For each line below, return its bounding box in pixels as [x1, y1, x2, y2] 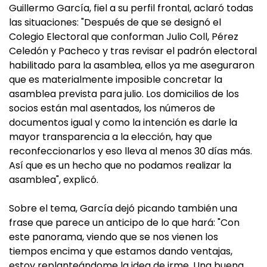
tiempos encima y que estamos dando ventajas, [9, 244, 232, 258]
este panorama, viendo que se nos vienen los [9, 230, 218, 244]
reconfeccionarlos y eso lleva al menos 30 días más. [9, 144, 252, 158]
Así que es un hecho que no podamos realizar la [9, 159, 231, 172]
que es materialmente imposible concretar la [9, 73, 222, 86]
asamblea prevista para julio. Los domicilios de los [9, 87, 239, 101]
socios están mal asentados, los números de [9, 101, 215, 115]
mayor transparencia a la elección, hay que [9, 130, 212, 144]
